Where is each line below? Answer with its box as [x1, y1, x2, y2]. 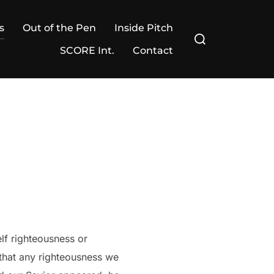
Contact [133, 45, 173, 56]
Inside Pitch [114, 22, 173, 34]
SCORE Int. [60, 45, 114, 56]
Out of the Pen [23, 22, 96, 34]
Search [188, 26, 220, 38]
